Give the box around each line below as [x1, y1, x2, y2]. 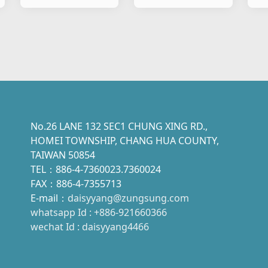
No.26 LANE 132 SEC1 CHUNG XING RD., [31, 119, 208, 133]
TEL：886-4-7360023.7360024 [31, 162, 162, 176]
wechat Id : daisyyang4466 [31, 220, 150, 233]
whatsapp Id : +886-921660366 [31, 205, 167, 219]
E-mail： [31, 191, 68, 205]
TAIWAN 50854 [31, 148, 96, 162]
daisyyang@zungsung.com [68, 191, 190, 205]
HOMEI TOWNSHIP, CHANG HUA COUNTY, [31, 133, 220, 147]
